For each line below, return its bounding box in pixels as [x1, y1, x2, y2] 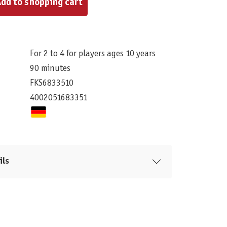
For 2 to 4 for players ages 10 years [29, 50, 156, 59]
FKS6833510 [29, 79, 73, 88]
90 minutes [29, 64, 70, 73]
